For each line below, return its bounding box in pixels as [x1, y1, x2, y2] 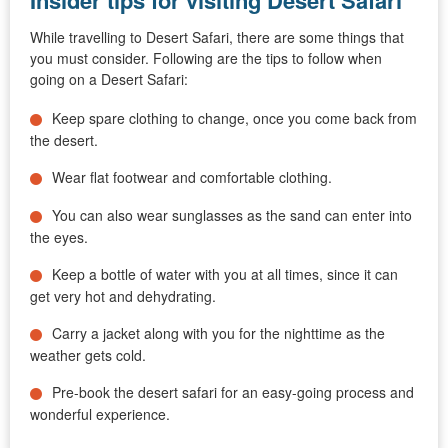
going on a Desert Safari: [30, 69, 188, 90]
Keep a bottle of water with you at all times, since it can [52, 264, 398, 285]
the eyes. [30, 227, 88, 248]
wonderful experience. [30, 404, 170, 425]
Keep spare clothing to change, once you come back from [52, 108, 417, 129]
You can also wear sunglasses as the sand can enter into [52, 205, 412, 226]
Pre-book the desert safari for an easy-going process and [52, 382, 414, 403]
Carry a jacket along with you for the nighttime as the [52, 323, 385, 344]
